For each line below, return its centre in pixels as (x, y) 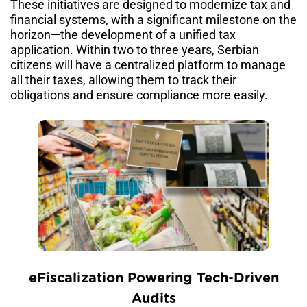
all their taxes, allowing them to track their (123, 80)
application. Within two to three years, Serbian (135, 50)
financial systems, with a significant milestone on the (153, 20)
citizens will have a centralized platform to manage (148, 65)
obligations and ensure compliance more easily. (139, 95)
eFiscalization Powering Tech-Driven (153, 279)
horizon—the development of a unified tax (123, 35)
